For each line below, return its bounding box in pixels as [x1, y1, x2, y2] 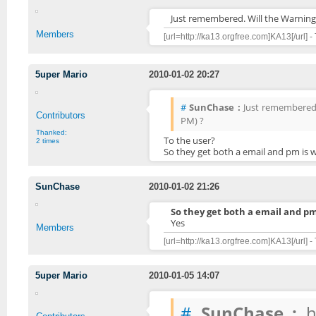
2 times [36, 136, 59, 145]
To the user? [164, 134, 215, 147]
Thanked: [36, 128, 67, 136]
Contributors [36, 109, 85, 121]
